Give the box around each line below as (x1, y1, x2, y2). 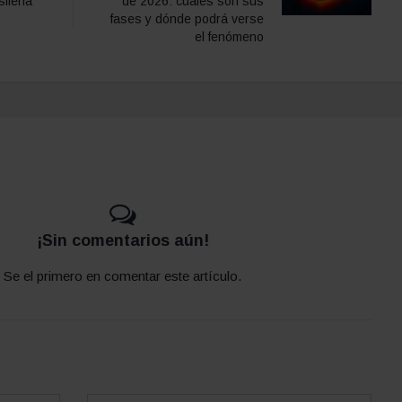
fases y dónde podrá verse (110, 11, 264, 26)
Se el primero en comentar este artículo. (4, 267, 241, 284)
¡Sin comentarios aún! (36, 231, 209, 249)
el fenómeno (195, 29, 264, 44)
